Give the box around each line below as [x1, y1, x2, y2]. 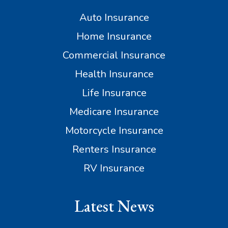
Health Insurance [74, 67, 154, 81]
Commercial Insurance [63, 48, 165, 63]
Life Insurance [81, 86, 147, 100]
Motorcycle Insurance [65, 124, 163, 138]
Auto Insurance [79, 11, 149, 25]
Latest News [74, 195, 154, 217]
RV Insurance [83, 161, 145, 176]
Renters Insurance [72, 142, 156, 157]
